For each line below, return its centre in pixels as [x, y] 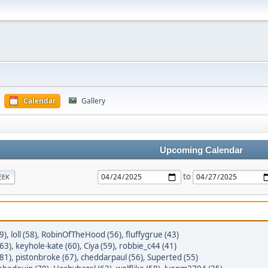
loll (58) [24, 234]
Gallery [93, 101]
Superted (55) [173, 257]
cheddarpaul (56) [112, 257]
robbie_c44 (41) [148, 246]
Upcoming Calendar [201, 150]
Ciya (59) [99, 246]
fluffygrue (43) [152, 234]
